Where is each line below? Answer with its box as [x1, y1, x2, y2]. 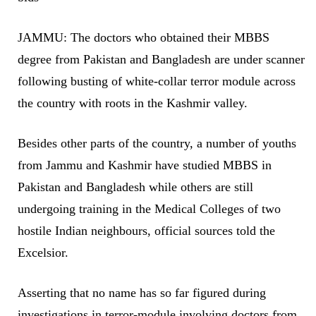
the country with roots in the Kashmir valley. [18, 96, 248, 111]
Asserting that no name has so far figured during [18, 286, 266, 300]
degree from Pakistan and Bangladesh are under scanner [18, 52, 305, 67]
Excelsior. [18, 245, 68, 260]
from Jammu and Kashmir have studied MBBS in [18, 158, 272, 173]
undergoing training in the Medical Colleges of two [18, 202, 281, 217]
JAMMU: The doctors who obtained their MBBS [18, 30, 269, 45]
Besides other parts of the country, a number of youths [18, 136, 296, 151]
